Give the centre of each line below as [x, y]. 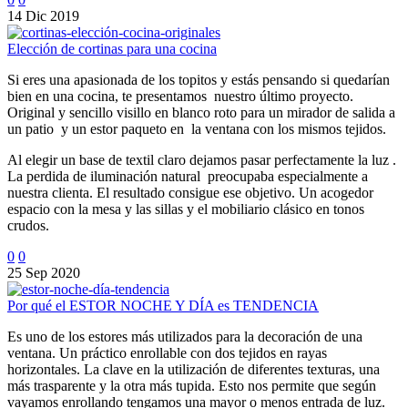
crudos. [28, 226]
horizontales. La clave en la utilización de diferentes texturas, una [194, 370]
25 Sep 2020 [44, 273]
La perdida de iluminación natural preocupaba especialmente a [188, 177]
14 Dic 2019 [43, 16]
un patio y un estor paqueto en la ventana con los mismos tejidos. [197, 129]
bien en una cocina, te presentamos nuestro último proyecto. [180, 97]
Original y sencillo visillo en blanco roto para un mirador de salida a [201, 113]
